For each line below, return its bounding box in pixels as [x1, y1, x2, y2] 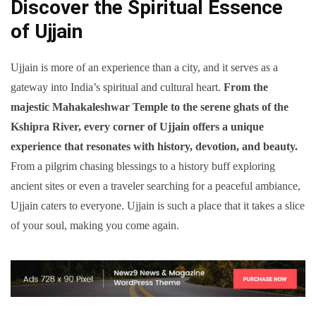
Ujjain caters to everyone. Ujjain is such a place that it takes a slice [11, 200, 305, 212]
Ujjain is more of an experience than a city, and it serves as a [11, 61, 278, 74]
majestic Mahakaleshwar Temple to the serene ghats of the [11, 101, 288, 114]
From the [224, 81, 268, 94]
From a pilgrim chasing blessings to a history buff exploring [11, 160, 275, 173]
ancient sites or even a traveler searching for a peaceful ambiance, [11, 180, 300, 193]
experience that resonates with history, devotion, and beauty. [11, 140, 298, 153]
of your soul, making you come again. [11, 219, 179, 232]
